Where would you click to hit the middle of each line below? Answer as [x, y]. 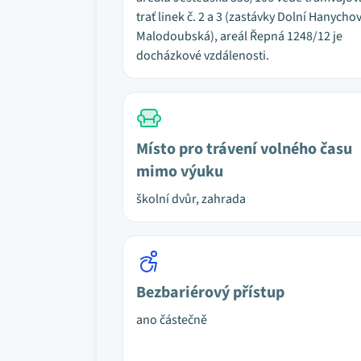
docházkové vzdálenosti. [203, 56]
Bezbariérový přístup [210, 293]
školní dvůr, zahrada [191, 199]
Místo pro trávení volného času [244, 149]
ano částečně [172, 320]
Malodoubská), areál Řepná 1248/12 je [239, 36]
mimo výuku [180, 172]
